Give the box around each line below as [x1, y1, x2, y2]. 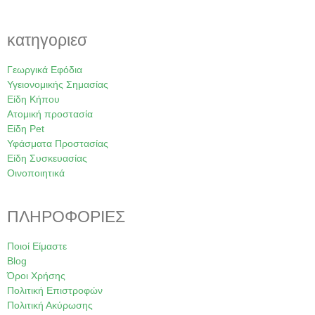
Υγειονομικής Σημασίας [7, 79, 108, 91]
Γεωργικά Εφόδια [7, 64, 82, 76]
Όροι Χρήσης [7, 270, 65, 282]
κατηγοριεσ [7, 31, 87, 50]
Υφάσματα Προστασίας [7, 138, 108, 150]
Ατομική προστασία [7, 108, 93, 120]
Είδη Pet [7, 123, 44, 135]
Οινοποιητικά [7, 167, 65, 179]
